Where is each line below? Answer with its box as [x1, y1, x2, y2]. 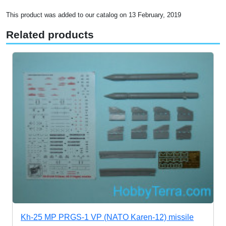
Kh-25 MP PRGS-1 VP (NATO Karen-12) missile [21, 212, 194, 221]
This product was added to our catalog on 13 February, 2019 [6, 11, 181, 19]
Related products [6, 29, 94, 41]
